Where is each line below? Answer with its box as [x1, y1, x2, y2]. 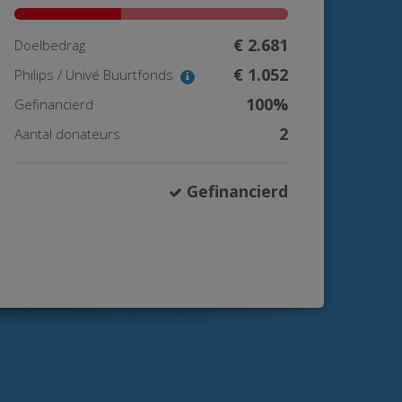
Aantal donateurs [14, 125, 120, 143]
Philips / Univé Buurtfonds [14, 66, 177, 83]
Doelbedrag [14, 36, 85, 54]
